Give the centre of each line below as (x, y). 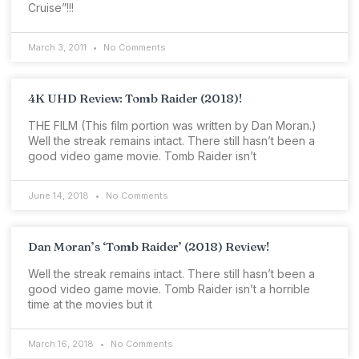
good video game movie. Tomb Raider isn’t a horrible (169, 289)
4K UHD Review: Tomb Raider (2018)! (135, 99)
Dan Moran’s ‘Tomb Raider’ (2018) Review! (149, 247)
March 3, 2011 (58, 48)
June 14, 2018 (60, 196)
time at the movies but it (90, 305)
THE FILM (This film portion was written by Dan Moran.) (172, 126)
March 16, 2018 (62, 344)
